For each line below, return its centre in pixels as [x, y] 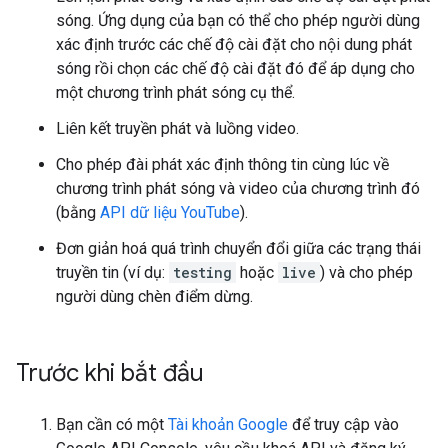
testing [202, 272]
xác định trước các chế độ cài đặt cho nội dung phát [234, 44]
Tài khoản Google [228, 424]
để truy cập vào [343, 424]
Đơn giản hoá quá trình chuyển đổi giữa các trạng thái [238, 248]
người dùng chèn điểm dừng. [154, 296]
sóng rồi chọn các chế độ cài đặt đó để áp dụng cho [235, 68]
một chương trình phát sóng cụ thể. [175, 92]
